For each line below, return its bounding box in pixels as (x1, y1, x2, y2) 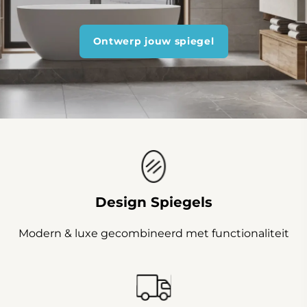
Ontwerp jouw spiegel (93, 35, 214, 48)
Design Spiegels (95, 194, 212, 211)
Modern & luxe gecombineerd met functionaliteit (18, 227, 289, 241)
